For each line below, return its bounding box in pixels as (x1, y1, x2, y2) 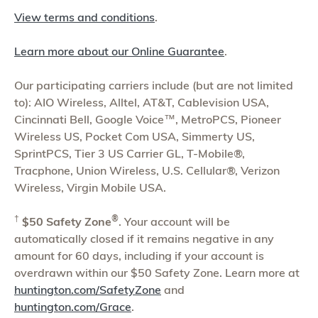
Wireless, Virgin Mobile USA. (14, 180, 166, 195)
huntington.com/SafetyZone (14, 283, 161, 297)
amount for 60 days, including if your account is (14, 248, 264, 263)
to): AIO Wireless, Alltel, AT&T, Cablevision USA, (14, 95, 269, 110)
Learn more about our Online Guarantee (14, 44, 224, 59)
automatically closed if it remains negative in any (14, 231, 274, 246)
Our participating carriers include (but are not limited (14, 78, 293, 93)
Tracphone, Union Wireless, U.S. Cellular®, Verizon (14, 163, 280, 178)
